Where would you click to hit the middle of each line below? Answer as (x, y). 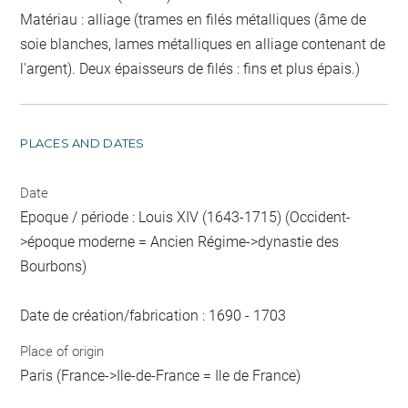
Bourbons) (54, 266)
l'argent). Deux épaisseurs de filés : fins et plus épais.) (190, 68)
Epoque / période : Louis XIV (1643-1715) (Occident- (186, 217)
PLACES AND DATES (82, 143)
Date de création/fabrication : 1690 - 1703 (153, 315)
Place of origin (62, 352)
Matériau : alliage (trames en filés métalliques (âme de (194, 19)
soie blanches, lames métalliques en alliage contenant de (203, 44)
